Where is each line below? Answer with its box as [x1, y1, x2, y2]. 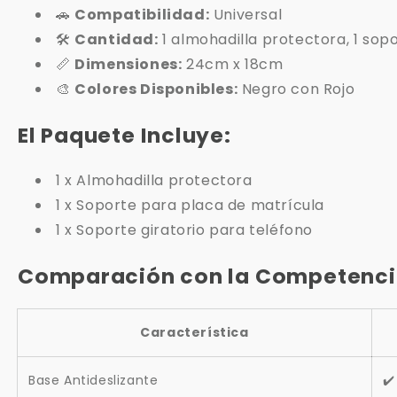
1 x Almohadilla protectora [56, 170, 253, 191]
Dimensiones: [74, 54, 183, 75]
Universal [209, 4, 283, 26]
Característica [140, 323, 249, 342]
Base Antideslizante [28, 371, 159, 390]
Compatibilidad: [74, 4, 210, 26]
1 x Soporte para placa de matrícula [56, 195, 324, 216]
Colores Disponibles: [74, 79, 238, 100]
